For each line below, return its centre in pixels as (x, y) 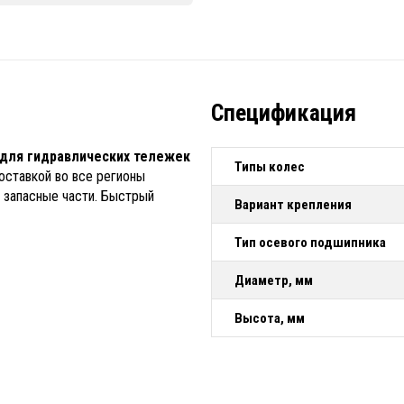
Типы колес (270, 167)
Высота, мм (270, 319)
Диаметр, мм (274, 281)
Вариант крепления (293, 205)
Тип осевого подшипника (310, 243)
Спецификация (284, 113)
